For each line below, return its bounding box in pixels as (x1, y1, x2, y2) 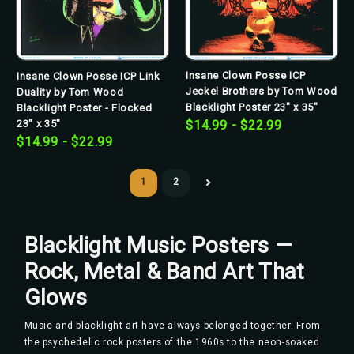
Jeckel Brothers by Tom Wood (186, 85, 337, 98)
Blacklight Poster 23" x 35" (186, 101, 318, 114)
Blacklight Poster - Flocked (17, 101, 153, 114)
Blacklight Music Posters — (24, 232, 292, 258)
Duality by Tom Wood (17, 85, 124, 98)
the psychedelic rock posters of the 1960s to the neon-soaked (24, 336, 320, 348)
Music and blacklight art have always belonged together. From (24, 319, 321, 331)
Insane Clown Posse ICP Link (17, 70, 160, 82)
